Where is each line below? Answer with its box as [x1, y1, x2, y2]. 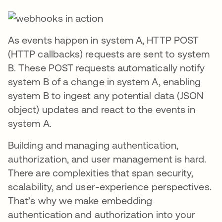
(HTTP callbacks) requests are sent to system [8, 48, 210, 59]
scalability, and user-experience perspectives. [8, 181, 212, 192]
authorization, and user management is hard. [8, 153, 207, 165]
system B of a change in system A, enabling [8, 76, 201, 87]
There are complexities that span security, [8, 167, 194, 178]
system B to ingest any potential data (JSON [8, 90, 204, 101]
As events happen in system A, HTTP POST [8, 34, 199, 46]
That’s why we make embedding [8, 195, 153, 206]
